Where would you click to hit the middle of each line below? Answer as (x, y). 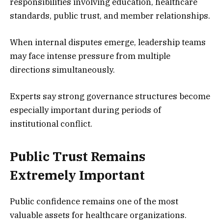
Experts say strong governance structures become (110, 96)
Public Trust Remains (78, 157)
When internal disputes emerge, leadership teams (108, 42)
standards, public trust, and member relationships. (110, 15)
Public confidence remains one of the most (94, 201)
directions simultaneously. (62, 69)
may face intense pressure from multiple (90, 56)
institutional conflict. (51, 124)
